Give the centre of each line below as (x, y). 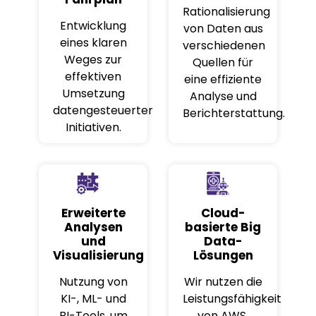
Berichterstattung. (234, 113)
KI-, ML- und (93, 299)
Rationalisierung (226, 11)
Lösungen (223, 256)
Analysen (93, 227)
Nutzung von (93, 282)
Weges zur (93, 59)
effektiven (93, 76)
